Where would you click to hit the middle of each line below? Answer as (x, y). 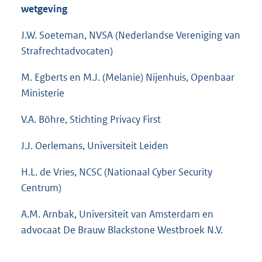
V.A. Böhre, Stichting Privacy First (91, 119)
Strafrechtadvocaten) (67, 51)
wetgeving (44, 8)
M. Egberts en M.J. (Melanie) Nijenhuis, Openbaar (128, 77)
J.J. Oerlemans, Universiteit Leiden (95, 145)
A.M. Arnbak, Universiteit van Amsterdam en (117, 214)
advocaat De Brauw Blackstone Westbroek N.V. (122, 230)
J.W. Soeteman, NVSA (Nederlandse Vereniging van (131, 35)
